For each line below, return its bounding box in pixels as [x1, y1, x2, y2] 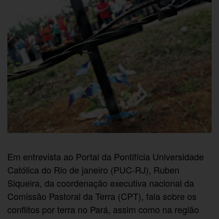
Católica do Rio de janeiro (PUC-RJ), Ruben [7, 163, 179, 176]
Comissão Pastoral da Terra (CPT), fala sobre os [7, 189, 197, 202]
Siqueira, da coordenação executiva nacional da [7, 176, 194, 189]
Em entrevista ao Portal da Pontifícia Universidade [7, 150, 204, 163]
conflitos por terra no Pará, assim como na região [7, 202, 199, 216]
